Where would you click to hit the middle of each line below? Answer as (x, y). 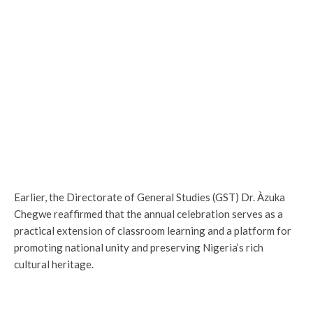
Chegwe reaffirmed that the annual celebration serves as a (148, 213)
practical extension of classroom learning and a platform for (153, 230)
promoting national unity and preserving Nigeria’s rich (139, 247)
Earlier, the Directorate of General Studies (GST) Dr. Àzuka (150, 197)
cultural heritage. (54, 264)
